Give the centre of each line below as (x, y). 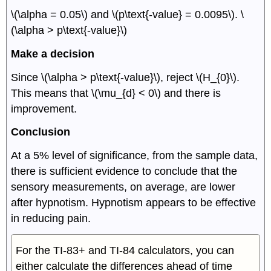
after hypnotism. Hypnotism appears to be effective (134, 203)
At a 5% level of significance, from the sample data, (135, 156)
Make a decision (53, 54)
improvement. (44, 109)
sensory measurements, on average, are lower (123, 187)
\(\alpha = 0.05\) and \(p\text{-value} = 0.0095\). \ (128, 15)
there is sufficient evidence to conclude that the (124, 171)
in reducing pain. (51, 219)
